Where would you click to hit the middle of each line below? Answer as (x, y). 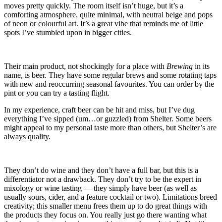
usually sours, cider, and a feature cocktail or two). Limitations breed (111, 197)
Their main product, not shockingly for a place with (85, 66)
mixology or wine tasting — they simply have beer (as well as (100, 188)
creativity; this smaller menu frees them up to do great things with (106, 206)
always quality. (27, 136)
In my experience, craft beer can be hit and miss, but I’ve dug (99, 110)
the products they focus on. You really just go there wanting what (105, 215)
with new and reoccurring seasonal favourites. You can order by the (109, 84)
